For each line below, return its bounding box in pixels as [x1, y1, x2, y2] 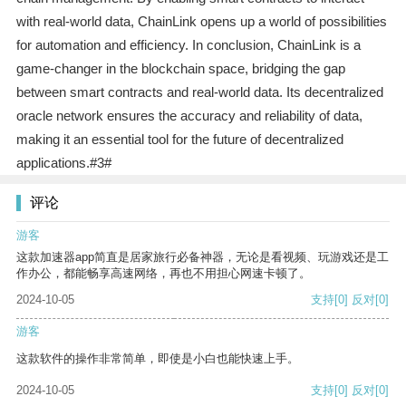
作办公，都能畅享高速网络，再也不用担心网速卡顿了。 [16, 266, 311, 281]
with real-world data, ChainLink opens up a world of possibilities [15, 14, 387, 30]
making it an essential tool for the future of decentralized [15, 131, 343, 148]
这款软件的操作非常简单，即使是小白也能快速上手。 [16, 352, 299, 366]
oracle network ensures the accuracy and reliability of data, [15, 108, 362, 124]
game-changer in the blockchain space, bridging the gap [15, 61, 345, 77]
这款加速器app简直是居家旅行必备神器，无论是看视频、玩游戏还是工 [16, 250, 389, 265]
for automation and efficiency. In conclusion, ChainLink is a [15, 37, 361, 53]
